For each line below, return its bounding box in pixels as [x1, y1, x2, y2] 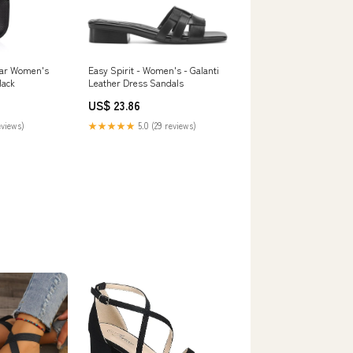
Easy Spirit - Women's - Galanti [88, 63, 219, 76]
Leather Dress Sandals [88, 76, 184, 89]
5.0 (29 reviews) [136, 119, 196, 132]
